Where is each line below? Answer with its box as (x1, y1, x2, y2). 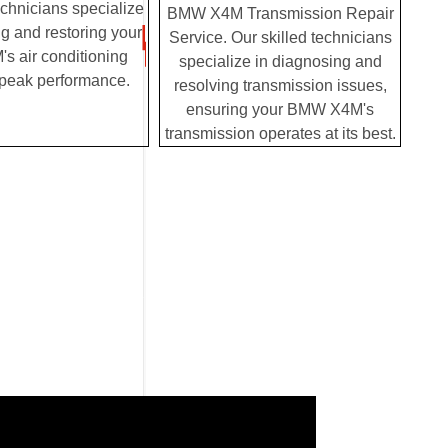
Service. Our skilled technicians (168, 29, 392, 47)
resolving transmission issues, (173, 77, 387, 95)
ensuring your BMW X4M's (186, 101, 374, 119)
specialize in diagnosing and (178, 53, 382, 71)
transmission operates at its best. (164, 125, 396, 143)
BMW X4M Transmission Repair (166, 5, 394, 23)
